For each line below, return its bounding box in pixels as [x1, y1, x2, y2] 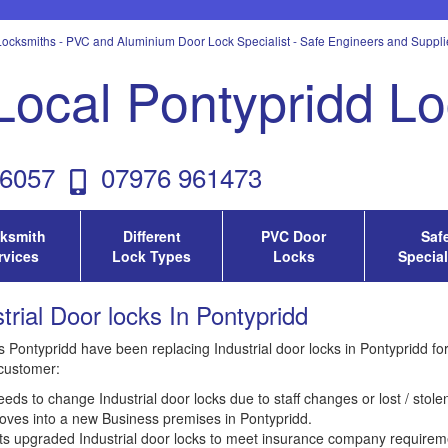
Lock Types [112, 246, 191, 267]
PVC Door [261, 226, 326, 247]
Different [122, 226, 181, 247]
